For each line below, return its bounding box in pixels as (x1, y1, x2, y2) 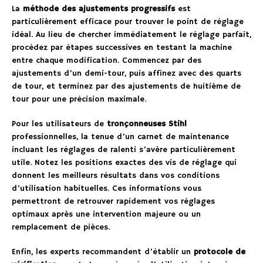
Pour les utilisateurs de (12, 118, 107, 129)
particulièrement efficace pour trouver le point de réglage (12, 16, 244, 27)
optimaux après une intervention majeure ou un (12, 208, 201, 220)
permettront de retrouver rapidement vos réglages (12, 195, 215, 207)
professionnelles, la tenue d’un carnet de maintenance (12, 131, 229, 142)
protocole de (194, 246, 245, 257)
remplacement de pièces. (12, 221, 110, 232)
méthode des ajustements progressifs (23, 3, 175, 14)
